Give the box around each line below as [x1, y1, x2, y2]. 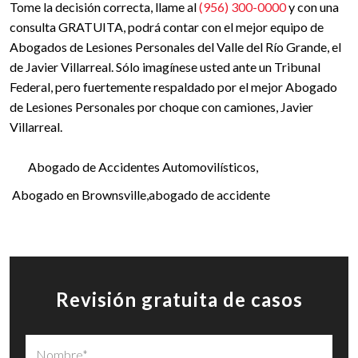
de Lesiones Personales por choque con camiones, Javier [10, 99, 313, 114]
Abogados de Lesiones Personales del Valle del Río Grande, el [10, 39, 341, 54]
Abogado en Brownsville [12, 187, 146, 202]
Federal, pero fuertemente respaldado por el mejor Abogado [10, 79, 337, 94]
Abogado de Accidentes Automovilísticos [28, 159, 256, 174]
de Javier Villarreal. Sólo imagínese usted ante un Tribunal [10, 59, 320, 74]
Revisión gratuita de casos [55, 288, 303, 311]
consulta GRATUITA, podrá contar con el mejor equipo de [10, 19, 324, 34]
